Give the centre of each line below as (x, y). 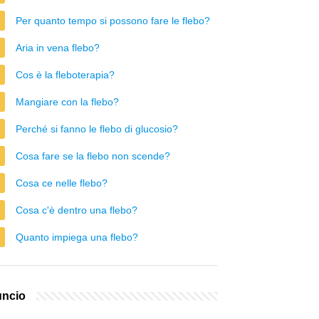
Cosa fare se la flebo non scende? (93, 156)
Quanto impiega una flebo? (77, 237)
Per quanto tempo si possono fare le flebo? (113, 21)
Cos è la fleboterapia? (65, 75)
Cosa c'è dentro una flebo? (77, 210)
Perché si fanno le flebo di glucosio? (97, 129)
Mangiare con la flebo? (67, 102)
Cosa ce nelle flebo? (62, 183)
